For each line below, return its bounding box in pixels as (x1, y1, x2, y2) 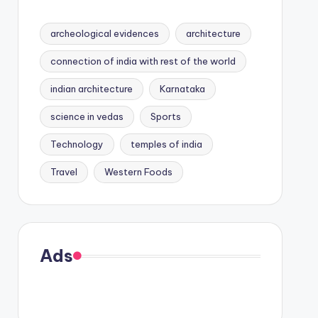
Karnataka (159, 83, 205, 94)
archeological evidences (50, 28, 159, 39)
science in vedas (50, 111, 124, 122)
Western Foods (104, 166, 172, 177)
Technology (50, 138, 104, 150)
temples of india (130, 138, 202, 150)
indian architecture (50, 83, 133, 94)
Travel (50, 166, 77, 177)
